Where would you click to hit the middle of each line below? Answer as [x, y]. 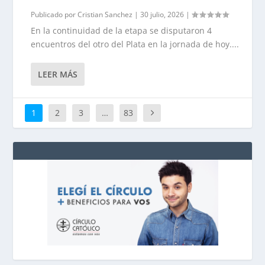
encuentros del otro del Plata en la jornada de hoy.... [135, 44]
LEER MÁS [58, 74]
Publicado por [54, 14]
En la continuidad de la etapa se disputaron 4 [122, 30]
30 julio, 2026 [162, 14]
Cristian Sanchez [105, 14]
